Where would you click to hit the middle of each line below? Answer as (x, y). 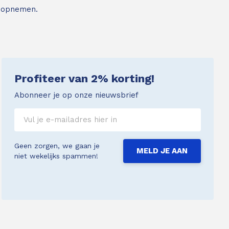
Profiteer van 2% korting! (85, 78)
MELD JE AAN (162, 151)
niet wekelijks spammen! (56, 156)
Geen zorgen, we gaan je (57, 146)
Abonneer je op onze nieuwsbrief (77, 95)
